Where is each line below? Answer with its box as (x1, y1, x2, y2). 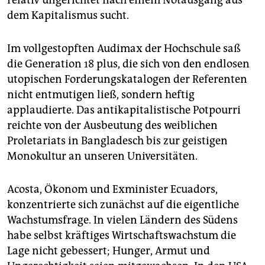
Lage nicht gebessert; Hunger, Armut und (7, 244, 210, 258)
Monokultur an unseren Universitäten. (7, 150, 198, 163)
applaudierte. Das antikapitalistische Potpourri (7, 104, 241, 117)
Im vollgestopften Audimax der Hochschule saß (7, 42, 241, 56)
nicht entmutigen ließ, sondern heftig (7, 88, 195, 102)
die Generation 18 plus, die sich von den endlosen (7, 57, 250, 71)
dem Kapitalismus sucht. (7, 9, 129, 22)
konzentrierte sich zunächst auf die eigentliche (7, 198, 239, 212)
